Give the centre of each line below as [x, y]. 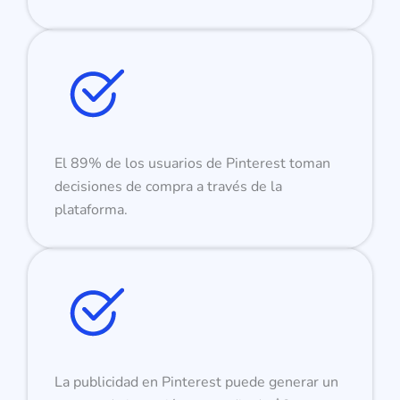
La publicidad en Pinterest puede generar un [197, 382]
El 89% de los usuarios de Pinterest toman [193, 163]
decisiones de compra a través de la [169, 186]
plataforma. [92, 209]
